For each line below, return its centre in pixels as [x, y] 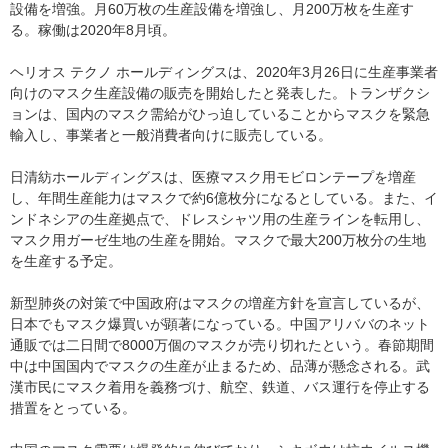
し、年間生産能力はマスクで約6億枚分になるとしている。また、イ [224, 197]
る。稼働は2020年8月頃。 [93, 29]
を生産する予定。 [66, 260]
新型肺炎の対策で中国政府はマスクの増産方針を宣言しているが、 [220, 302]
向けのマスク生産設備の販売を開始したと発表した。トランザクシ [220, 92]
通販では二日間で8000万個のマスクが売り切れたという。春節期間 [222, 344]
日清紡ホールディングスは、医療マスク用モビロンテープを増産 [213, 176]
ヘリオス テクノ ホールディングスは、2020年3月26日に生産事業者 [224, 71]
